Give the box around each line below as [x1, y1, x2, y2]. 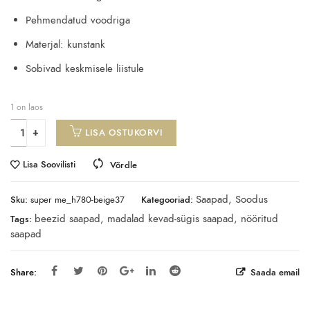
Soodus [235, 192, 268, 207]
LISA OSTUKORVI [85, 126, 163, 140]
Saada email [248, 266, 300, 280]
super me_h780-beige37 [30, 193, 125, 207]
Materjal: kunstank [26, 37, 105, 51]
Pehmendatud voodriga [26, 12, 130, 27]
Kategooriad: [141, 193, 193, 207]
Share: [10, 266, 37, 280]
